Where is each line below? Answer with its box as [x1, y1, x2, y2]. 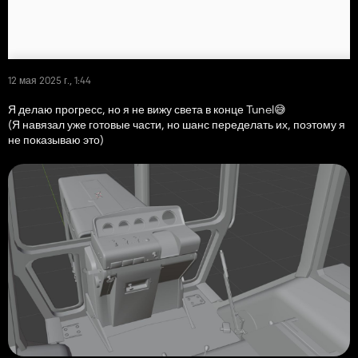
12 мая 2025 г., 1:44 [8, 74, 91, 87]
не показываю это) [8, 133, 104, 148]
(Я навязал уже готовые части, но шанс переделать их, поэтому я [8, 117, 345, 133]
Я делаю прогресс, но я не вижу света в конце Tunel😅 [8, 102, 286, 117]
